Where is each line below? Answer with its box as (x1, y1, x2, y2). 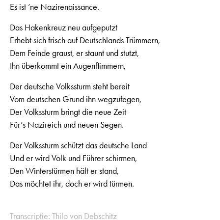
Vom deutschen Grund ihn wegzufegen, (10, 93, 141, 105)
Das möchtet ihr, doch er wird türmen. (10, 178, 134, 189)
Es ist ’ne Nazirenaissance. (10, 1, 99, 12)
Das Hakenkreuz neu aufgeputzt (10, 22, 117, 33)
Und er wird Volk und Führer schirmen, (10, 152, 137, 164)
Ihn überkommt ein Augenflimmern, (10, 60, 126, 71)
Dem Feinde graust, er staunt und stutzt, (10, 47, 139, 58)
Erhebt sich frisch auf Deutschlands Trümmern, (10, 34, 160, 46)
